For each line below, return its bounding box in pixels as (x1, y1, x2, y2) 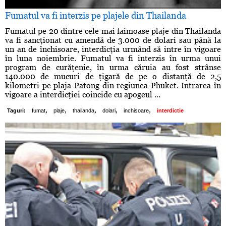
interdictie (157, 107, 184, 114)
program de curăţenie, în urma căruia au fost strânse (5, 63, 221, 73)
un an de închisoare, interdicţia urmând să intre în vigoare (5, 44, 221, 54)
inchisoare (124, 107, 149, 114)
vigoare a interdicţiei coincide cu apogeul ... (5, 90, 160, 100)
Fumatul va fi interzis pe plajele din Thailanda (5, 10, 186, 21)
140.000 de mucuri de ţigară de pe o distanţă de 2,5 (5, 72, 221, 82)
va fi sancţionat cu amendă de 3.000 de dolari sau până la (5, 35, 221, 45)
